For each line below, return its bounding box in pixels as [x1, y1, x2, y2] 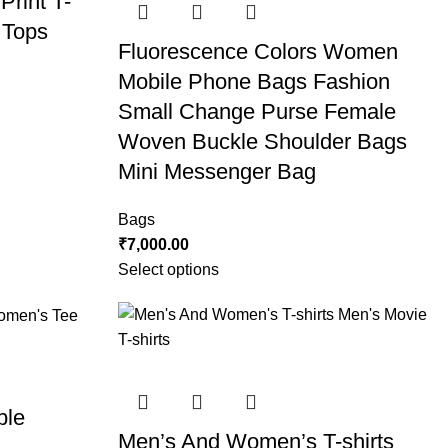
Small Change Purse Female [117, 99, 396, 124]
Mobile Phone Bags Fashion [117, 69, 390, 94]
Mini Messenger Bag [117, 159, 316, 184]
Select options [117, 261, 219, 278]
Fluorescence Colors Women [117, 39, 398, 64]
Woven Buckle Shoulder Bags [117, 129, 407, 154]
